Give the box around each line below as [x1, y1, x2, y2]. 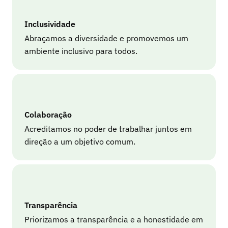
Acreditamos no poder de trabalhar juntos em [24, 124, 192, 134]
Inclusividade [24, 19, 75, 29]
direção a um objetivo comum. [24, 136, 135, 147]
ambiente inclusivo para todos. [24, 46, 137, 56]
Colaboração [24, 109, 72, 120]
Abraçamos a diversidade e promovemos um [24, 33, 188, 43]
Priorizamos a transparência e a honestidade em [24, 214, 203, 224]
